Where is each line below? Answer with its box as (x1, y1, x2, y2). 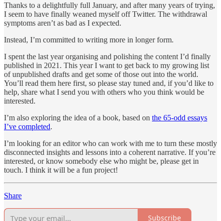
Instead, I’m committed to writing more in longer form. (4, 35, 174, 44)
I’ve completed (4, 122, 50, 131)
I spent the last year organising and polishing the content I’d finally (4, 52, 211, 61)
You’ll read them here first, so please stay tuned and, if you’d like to (4, 78, 214, 87)
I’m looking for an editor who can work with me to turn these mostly (4, 139, 217, 147)
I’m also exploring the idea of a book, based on (4, 113, 152, 122)
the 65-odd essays (152, 113, 207, 122)
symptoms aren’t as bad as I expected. (4, 18, 121, 27)
